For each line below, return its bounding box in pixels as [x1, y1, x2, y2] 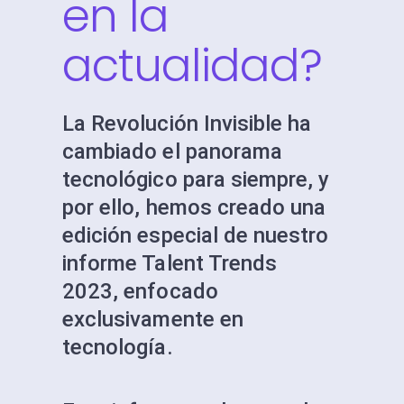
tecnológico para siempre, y [62, 167, 330, 192]
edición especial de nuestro [62, 223, 329, 248]
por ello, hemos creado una [62, 195, 326, 220]
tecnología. [62, 335, 173, 360]
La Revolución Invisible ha [62, 111, 312, 136]
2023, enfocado [62, 279, 218, 304]
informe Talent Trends [62, 251, 278, 276]
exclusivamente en [62, 307, 243, 332]
